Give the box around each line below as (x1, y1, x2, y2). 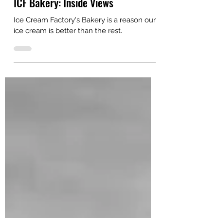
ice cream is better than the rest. (14, 44, 122, 53)
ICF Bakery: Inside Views (14, 12, 113, 28)
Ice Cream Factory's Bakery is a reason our (14, 33, 156, 42)
